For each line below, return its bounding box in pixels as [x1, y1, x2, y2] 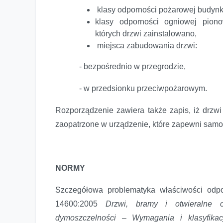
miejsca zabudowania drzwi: [95, 41, 197, 50]
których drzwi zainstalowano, [95, 29, 197, 38]
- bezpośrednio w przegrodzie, [79, 62, 186, 71]
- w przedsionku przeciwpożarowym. [79, 84, 207, 93]
